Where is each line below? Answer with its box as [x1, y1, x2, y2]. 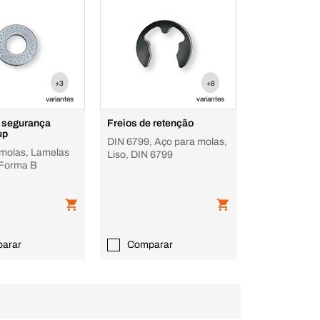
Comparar [127, 239, 174, 250]
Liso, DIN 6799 [107, 149, 174, 160]
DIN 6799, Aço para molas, [107, 136, 228, 147]
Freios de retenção [107, 118, 194, 129]
